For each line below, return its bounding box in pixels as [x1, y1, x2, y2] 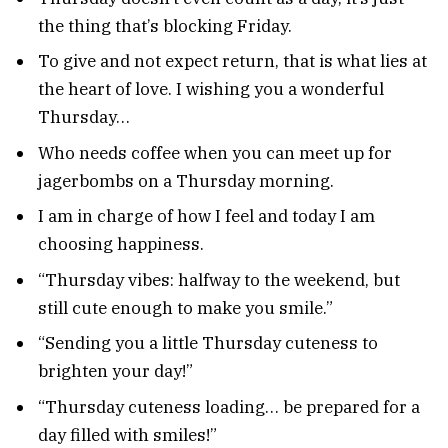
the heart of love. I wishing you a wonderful [38, 78, 384, 101]
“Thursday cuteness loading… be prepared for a [38, 395, 420, 418]
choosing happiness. [38, 233, 204, 256]
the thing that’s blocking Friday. [38, 14, 292, 37]
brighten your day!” [38, 360, 193, 383]
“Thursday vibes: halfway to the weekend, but [38, 268, 400, 291]
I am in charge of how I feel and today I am [38, 205, 375, 228]
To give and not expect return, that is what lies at [38, 50, 427, 73]
